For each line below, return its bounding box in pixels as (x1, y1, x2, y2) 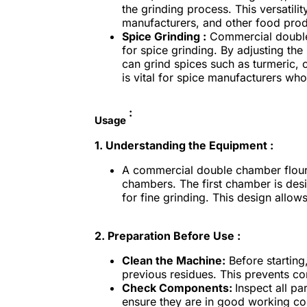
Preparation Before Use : (107, 229, 241, 243)
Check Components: (121, 281, 235, 295)
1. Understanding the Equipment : (94, 138, 273, 153)
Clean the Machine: (121, 254, 225, 268)
